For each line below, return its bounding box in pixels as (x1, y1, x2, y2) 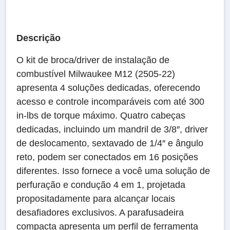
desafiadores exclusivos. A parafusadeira (16, 207, 184, 218)
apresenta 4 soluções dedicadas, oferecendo (16, 83, 200, 93)
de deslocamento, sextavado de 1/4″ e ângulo (16, 138, 203, 148)
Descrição (16, 33, 61, 43)
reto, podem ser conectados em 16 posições (16, 152, 198, 162)
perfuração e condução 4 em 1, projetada (16, 180, 185, 190)
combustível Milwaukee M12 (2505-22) (16, 69, 175, 79)
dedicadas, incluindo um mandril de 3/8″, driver (16, 124, 208, 135)
